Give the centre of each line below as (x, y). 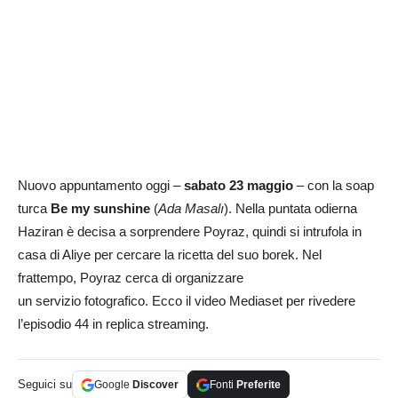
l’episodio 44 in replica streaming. (113, 324)
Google (113, 385)
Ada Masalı (191, 209)
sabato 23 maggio (240, 186)
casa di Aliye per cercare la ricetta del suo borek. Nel (170, 255)
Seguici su (45, 385)
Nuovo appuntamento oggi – (101, 186)
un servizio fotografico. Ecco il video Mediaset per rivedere (187, 301)
